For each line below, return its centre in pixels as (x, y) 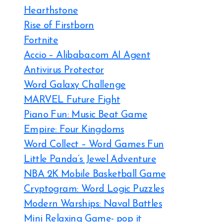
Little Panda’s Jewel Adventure (90, 160)
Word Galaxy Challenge (75, 85)
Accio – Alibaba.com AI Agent (87, 55)
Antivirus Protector (64, 70)
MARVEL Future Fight (72, 100)
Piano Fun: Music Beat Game (86, 115)
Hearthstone (51, 11)
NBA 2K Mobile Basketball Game (95, 174)
